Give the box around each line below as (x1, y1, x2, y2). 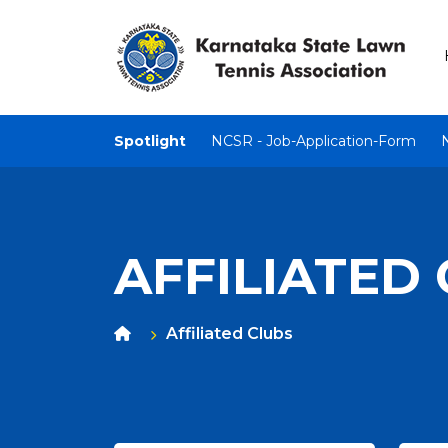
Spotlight (114, 132, 186, 150)
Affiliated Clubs (166, 324, 293, 343)
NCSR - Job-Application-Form (211, 132, 416, 150)
